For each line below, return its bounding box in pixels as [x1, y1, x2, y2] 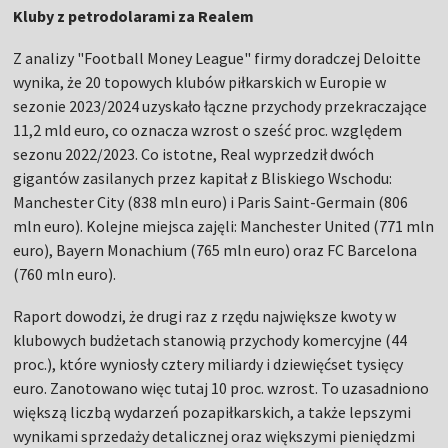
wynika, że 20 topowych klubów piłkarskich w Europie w [13, 72, 387, 93]
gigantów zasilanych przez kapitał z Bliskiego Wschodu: [13, 168, 393, 189]
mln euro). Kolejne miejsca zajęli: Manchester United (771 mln [13, 216, 435, 237]
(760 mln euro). [13, 264, 117, 285]
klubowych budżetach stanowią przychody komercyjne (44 [13, 330, 408, 351]
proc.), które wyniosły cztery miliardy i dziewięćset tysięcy [13, 354, 404, 375]
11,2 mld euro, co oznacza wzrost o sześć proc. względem [13, 120, 403, 141]
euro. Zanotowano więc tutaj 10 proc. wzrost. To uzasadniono [13, 378, 430, 399]
